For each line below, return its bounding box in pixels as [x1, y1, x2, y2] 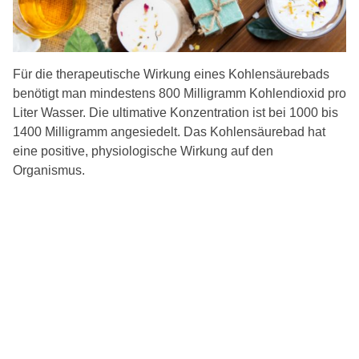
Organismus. [13, 163, 85, 178]
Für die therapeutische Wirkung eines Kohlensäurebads [13, 67, 329, 82]
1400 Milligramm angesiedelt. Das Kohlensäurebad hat [13, 125, 325, 139]
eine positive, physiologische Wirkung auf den [13, 144, 273, 159]
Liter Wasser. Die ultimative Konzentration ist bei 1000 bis [13, 106, 338, 120]
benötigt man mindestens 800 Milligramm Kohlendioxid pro [13, 87, 346, 101]
